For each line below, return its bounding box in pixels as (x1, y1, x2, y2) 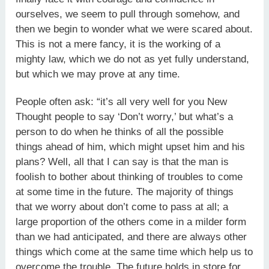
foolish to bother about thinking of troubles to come (16, 171, 243, 183)
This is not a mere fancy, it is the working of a (16, 38, 221, 50)
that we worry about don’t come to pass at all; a (16, 201, 229, 213)
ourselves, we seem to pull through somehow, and (16, 8, 240, 20)
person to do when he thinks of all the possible (16, 126, 224, 138)
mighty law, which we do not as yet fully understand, (16, 53, 250, 65)
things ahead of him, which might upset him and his (16, 141, 246, 153)
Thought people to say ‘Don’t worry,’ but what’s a (16, 111, 234, 122)
